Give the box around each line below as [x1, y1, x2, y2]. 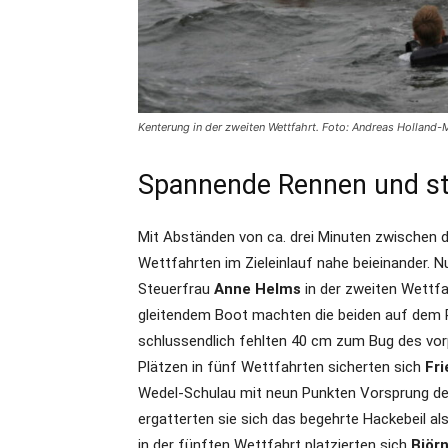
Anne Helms [214, 280, 301, 299]
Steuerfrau [138, 280, 214, 299]
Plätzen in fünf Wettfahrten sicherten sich [138, 358, 425, 377]
